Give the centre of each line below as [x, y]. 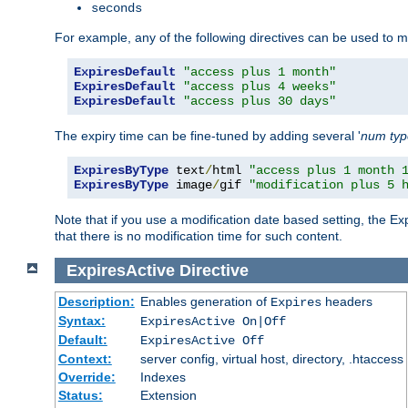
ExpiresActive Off [202, 341]
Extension [168, 396]
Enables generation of [205, 302]
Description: [96, 302]
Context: [85, 359]
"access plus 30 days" [260, 101]
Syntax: [82, 321]
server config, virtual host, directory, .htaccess [271, 359]
